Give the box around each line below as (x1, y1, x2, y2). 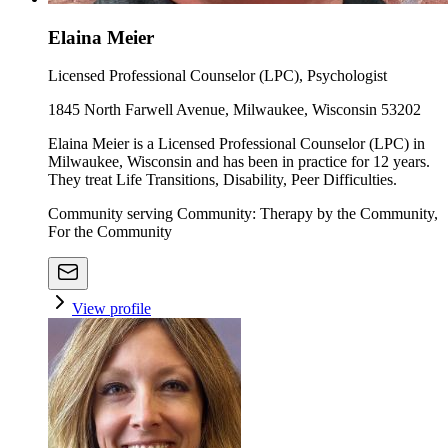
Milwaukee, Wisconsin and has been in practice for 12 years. (48, 153, 430, 171)
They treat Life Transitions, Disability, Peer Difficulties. (48, 171, 397, 189)
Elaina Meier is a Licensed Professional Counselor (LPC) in (48, 135, 425, 153)
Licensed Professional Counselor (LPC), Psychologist (48, 67, 387, 85)
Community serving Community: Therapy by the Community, (48, 205, 438, 223)
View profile (72, 300, 151, 318)
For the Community (48, 223, 172, 241)
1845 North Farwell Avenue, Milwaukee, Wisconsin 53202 (48, 101, 421, 119)
